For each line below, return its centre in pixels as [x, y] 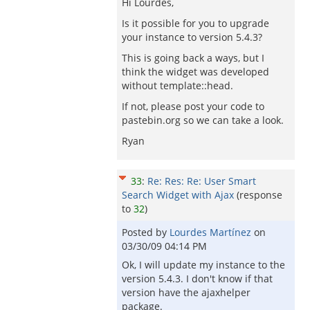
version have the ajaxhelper [186, 292]
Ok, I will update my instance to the [203, 265]
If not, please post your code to [193, 106]
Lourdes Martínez [212, 232]
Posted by [146, 232]
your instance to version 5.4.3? [192, 37]
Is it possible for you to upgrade [195, 23]
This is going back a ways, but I [193, 58]
